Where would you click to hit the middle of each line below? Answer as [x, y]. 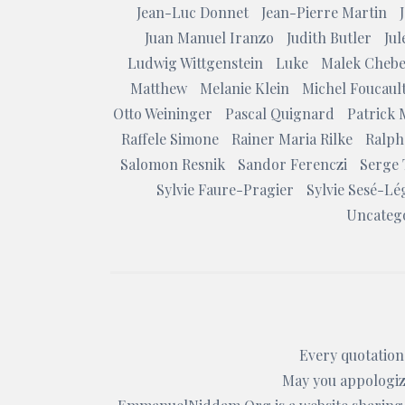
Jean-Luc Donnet [192, 12]
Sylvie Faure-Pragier [225, 189]
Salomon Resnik [173, 164]
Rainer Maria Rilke [292, 139]
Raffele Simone [170, 139]
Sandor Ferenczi [292, 164]
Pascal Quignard [280, 113]
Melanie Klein [245, 88]
